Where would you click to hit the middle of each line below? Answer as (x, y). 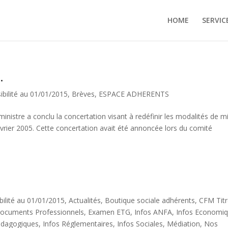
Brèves (83, 94)
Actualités (85, 200)
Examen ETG (109, 212)
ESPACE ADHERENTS (134, 94)
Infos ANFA (153, 212)
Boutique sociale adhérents (150, 200)
